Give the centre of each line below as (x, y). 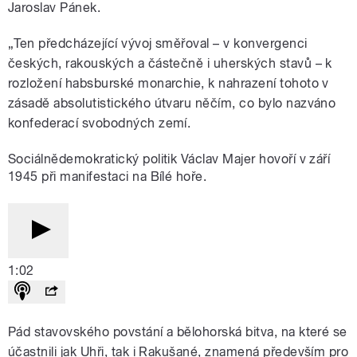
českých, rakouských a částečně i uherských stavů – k (170, 64)
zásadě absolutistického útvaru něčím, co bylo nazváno (172, 104)
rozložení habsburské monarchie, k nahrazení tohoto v (169, 84)
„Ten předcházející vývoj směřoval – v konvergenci (158, 44)
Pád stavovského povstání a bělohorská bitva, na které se (178, 332)
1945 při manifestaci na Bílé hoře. (108, 177)
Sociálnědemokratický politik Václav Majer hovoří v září (169, 159)
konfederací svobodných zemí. (100, 124)
